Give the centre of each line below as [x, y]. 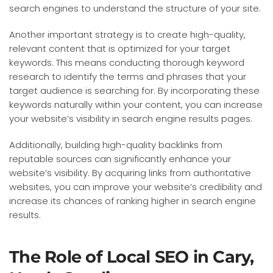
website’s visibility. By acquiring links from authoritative [130, 172]
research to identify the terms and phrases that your [128, 76]
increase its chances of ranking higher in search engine [133, 200]
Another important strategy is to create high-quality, [127, 34]
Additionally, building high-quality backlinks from [116, 144]
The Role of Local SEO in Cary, [132, 257]
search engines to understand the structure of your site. [135, 8]
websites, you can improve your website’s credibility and [136, 186]
